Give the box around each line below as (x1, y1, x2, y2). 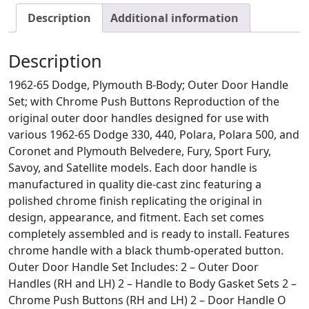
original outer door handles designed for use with (8, 110, 269, 126)
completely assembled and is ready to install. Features (8, 226, 290, 241)
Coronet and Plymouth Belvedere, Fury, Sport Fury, (8, 143, 271, 159)
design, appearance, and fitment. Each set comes (8, 209, 264, 225)
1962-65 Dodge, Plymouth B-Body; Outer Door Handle (8, 77, 288, 92)
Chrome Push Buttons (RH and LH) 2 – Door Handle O (8, 292, 286, 308)
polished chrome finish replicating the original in (8, 192, 262, 208)
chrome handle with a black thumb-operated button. (8, 242, 283, 258)
